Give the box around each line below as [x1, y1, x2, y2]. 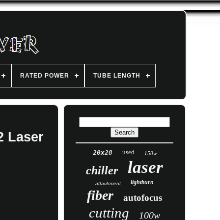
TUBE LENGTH [93, 72, 140, 79]
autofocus [123, 192, 163, 203]
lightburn [131, 179, 154, 186]
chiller [86, 164, 118, 177]
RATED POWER [20, 72, 69, 79]
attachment [95, 181, 121, 186]
